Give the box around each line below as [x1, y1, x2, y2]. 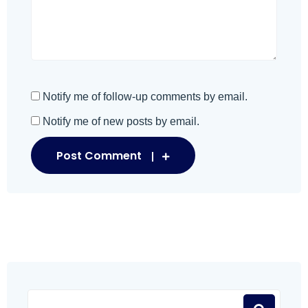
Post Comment [56, 148, 142, 164]
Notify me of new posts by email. [43, 115, 199, 127]
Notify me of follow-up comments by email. [43, 91, 247, 102]
